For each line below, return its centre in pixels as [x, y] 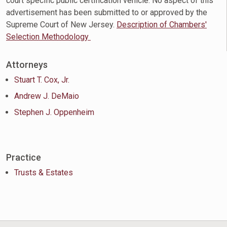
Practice [24, 157]
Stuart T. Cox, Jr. [42, 80]
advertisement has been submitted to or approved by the [107, 12]
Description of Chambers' [162, 25]
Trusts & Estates [44, 173]
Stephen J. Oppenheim [54, 112]
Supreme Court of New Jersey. [61, 25]
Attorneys [27, 65]
